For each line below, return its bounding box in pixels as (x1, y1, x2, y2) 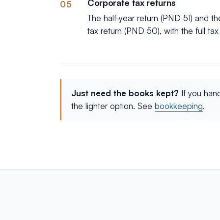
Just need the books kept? (71, 88, 179, 98)
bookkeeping (155, 101, 203, 111)
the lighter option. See (71, 101, 152, 111)
